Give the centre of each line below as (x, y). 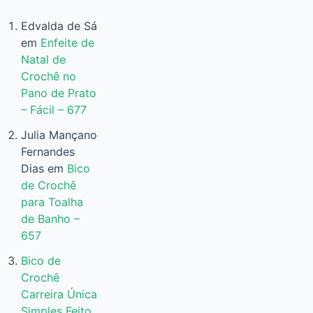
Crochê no (48, 77)
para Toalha (52, 202)
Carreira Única (59, 294)
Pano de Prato (58, 93)
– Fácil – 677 (53, 110)
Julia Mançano (59, 135)
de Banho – (50, 219)
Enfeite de (67, 43)
